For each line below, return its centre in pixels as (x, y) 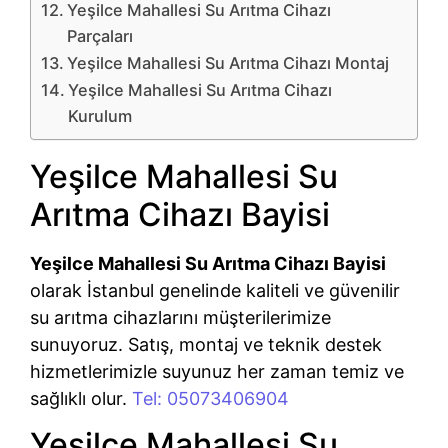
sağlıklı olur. (81, 398)
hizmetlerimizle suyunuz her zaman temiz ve (217, 371)
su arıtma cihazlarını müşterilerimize (180, 317)
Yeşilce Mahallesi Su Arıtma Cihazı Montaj (228, 62)
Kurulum (100, 115)
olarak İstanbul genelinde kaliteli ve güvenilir (215, 290)
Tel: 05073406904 (210, 398)
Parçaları (100, 35)
